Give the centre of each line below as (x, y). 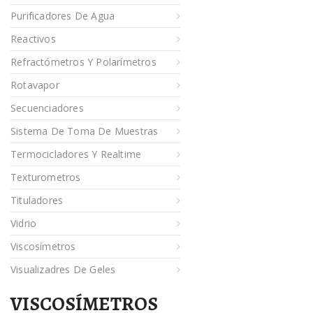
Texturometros (46, 177)
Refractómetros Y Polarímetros (83, 62)
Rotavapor (35, 85)
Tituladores (37, 201)
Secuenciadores (47, 108)
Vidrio (24, 224)
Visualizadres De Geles (63, 270)
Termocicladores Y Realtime (76, 154)
